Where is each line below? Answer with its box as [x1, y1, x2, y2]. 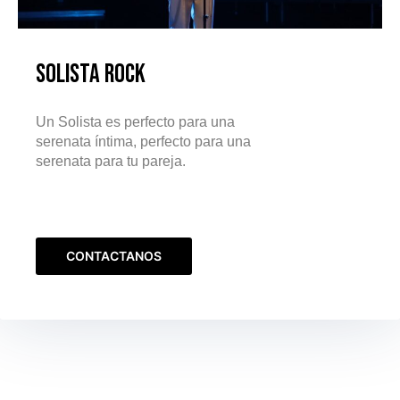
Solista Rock [36, 59, 146, 91]
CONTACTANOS [66, 248, 162, 264]
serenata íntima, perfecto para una [36, 134, 251, 150]
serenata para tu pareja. [36, 154, 189, 170]
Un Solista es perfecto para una [36, 114, 235, 130]
